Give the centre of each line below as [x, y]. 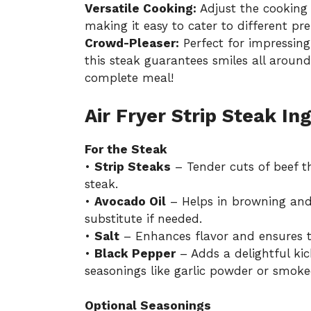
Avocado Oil [130, 201]
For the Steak [126, 149]
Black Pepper [135, 253]
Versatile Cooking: [141, 9]
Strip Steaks [133, 166]
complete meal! [129, 78]
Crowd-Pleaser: [132, 43]
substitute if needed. [143, 218]
